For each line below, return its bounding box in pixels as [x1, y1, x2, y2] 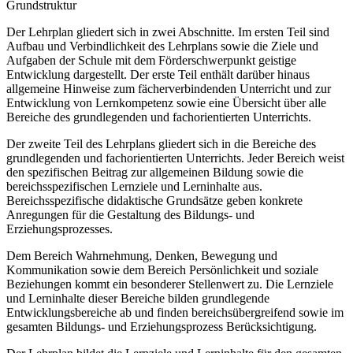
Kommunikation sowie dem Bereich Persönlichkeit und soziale [6, 263, 318, 277]
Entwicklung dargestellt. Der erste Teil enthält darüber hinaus [6, 68, 310, 82]
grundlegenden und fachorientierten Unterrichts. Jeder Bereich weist [6, 151, 344, 165]
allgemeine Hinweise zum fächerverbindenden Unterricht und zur [6, 82, 331, 96]
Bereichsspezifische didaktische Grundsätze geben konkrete [6, 194, 303, 208]
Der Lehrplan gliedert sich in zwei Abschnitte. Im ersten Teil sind [6, 25, 329, 39]
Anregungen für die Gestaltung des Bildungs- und [6, 208, 255, 222]
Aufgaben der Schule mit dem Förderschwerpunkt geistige [6, 54, 296, 68]
